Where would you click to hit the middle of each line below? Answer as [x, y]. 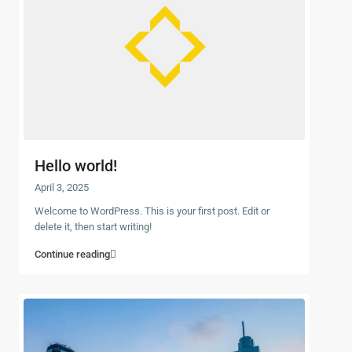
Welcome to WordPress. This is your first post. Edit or [152, 211]
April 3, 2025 [62, 187]
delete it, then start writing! [93, 226]
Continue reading [72, 254]
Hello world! [76, 165]
